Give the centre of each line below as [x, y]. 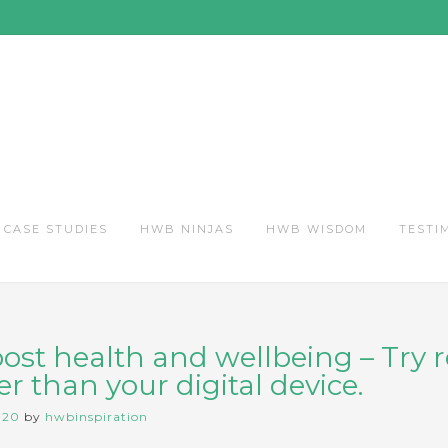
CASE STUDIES [56, 228]
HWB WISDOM [316, 228]
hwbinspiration [96, 416]
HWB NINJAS [187, 228]
